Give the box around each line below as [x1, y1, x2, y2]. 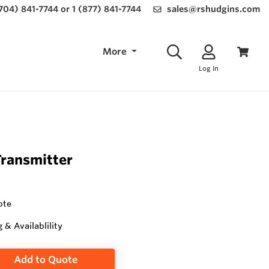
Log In [199, 64, 219, 73]
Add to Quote [13, 253, 78, 265]
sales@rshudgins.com [167, 4, 260, 14]
